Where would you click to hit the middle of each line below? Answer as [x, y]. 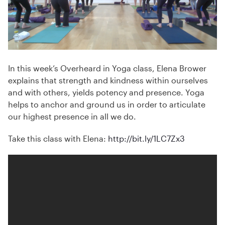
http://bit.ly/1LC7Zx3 [146, 139]
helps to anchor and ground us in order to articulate [107, 104]
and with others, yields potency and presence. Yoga [106, 92]
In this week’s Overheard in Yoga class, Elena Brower [107, 68]
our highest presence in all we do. [72, 117]
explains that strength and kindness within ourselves [108, 80]
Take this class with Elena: [58, 139]
